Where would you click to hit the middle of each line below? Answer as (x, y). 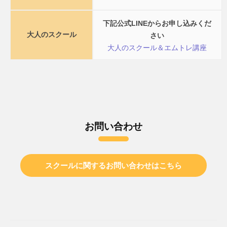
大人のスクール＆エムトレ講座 (157, 48)
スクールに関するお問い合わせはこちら (113, 165)
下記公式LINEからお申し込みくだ (157, 23)
